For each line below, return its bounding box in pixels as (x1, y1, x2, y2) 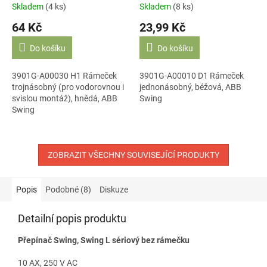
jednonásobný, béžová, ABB (139, 82, 241, 92)
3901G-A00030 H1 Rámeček (12, 71, 117, 81)
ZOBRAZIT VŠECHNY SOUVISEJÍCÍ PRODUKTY (48, 150, 219, 160)
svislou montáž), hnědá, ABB (12, 94, 117, 104)
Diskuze (100, 185, 128, 195)
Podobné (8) (45, 185, 91, 195)
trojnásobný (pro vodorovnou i (12, 82, 124, 92)
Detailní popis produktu (18, 212, 126, 225)
